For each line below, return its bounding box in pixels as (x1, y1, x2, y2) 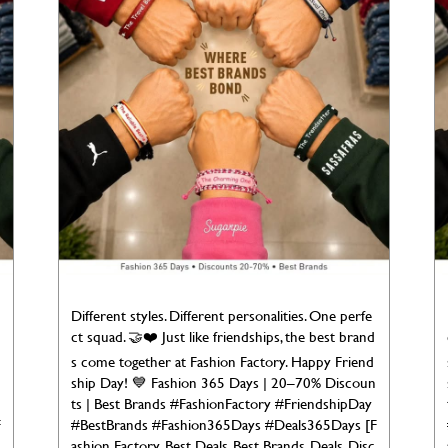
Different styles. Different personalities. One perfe (70, 304, 372, 326)
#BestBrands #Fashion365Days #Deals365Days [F (70, 413, 377, 435)
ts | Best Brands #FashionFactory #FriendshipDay (70, 392, 372, 414)
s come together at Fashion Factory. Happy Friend (70, 350, 374, 372)
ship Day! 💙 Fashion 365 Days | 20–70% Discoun (70, 371, 376, 393)
